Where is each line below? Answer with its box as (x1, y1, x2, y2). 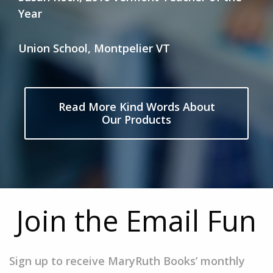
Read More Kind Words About (58, 99, 215, 114)
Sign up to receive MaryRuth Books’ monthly (9, 253, 245, 268)
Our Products (102, 112, 171, 127)
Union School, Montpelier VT (18, 41, 170, 55)
